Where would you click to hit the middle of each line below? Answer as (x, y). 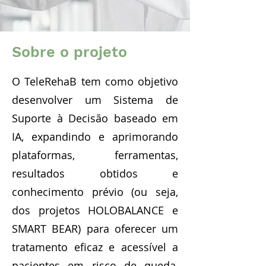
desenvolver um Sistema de (95, 100)
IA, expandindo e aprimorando (95, 137)
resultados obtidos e (95, 173)
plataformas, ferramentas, (95, 155)
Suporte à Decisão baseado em (95, 118)
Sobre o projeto (69, 52)
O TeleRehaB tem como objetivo (95, 81)
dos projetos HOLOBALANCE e (95, 210)
